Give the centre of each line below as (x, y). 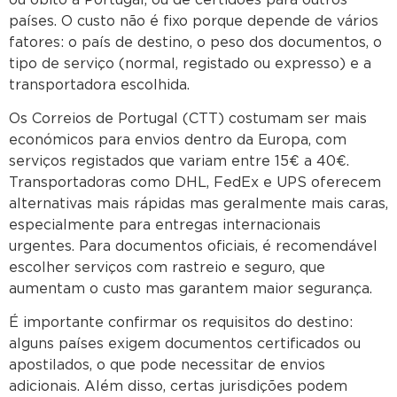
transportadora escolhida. (99, 85)
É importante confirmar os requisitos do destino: (181, 323)
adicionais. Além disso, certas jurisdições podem (178, 387)
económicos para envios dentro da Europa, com (178, 140)
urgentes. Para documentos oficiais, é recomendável (193, 246)
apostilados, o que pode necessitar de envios (167, 366)
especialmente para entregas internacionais (165, 225)
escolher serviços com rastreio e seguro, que (167, 267)
